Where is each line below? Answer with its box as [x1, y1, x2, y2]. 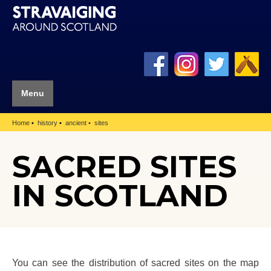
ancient [65, 119, 87, 127]
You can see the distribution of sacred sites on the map [12, 256, 259, 268]
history [38, 119, 57, 127]
